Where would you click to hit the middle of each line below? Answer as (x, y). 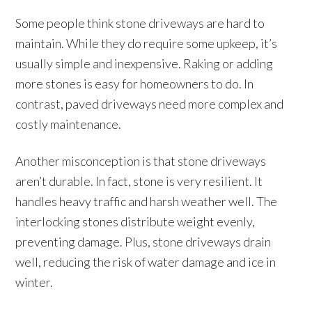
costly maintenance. (69, 124)
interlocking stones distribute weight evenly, (135, 221)
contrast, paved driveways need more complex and (150, 104)
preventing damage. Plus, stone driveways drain (143, 242)
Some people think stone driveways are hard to (140, 23)
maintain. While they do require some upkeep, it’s (147, 43)
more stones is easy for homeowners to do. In (135, 84)
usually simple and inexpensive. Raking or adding (145, 63)
